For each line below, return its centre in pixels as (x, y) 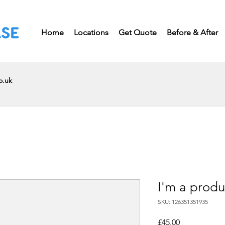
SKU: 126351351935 (183, 202)
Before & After (192, 32)
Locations (91, 32)
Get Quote (138, 32)
